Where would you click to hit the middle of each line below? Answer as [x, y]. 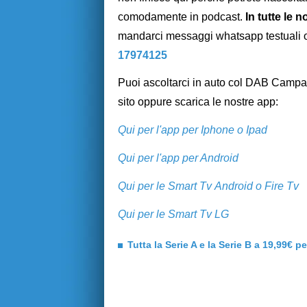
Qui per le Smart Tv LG [173, 214]
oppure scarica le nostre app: [208, 102]
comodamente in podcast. [182, 16]
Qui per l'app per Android [178, 158]
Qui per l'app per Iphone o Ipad [193, 130]
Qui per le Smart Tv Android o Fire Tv [208, 186]
